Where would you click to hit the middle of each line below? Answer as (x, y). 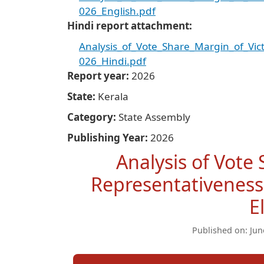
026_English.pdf (117, 11)
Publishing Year (106, 138)
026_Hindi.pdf (113, 61)
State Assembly (154, 117)
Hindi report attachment (128, 26)
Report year (97, 76)
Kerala (113, 96)
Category (90, 117)
